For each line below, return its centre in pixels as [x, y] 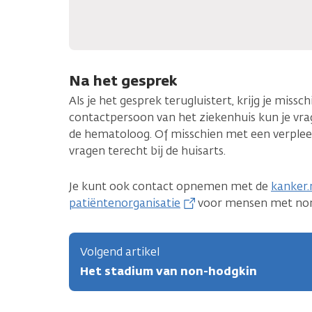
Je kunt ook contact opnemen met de [170, 187]
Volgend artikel [120, 252]
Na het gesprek [123, 81]
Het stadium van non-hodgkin [169, 272]
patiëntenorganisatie [125, 203]
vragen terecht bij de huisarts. [147, 151]
